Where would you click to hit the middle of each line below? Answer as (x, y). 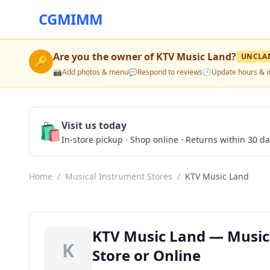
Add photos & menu (95, 72)
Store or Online (146, 255)
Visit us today (94, 125)
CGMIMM (71, 19)
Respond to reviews (170, 72)
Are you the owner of (105, 57)
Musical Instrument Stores (119, 176)
